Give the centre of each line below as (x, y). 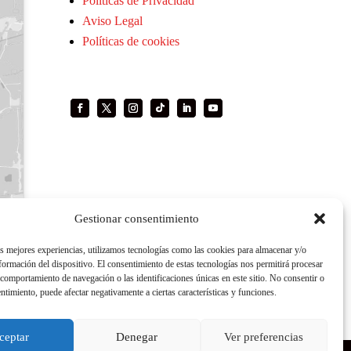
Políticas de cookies (131, 41)
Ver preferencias (264, 337)
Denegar (137, 337)
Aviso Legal (113, 20)
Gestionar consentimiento (137, 219)
